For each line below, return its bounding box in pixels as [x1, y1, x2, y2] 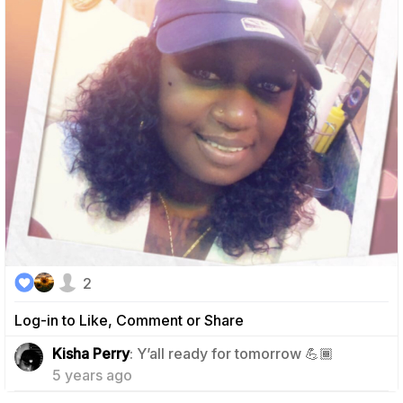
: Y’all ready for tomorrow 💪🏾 [130, 344, 334, 363]
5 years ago [52, 365, 132, 384]
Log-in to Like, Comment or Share [14, 310, 244, 329]
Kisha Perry [52, 344, 130, 363]
